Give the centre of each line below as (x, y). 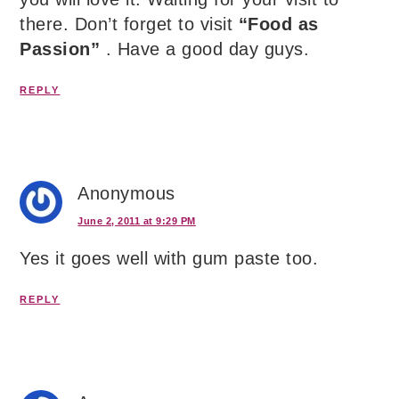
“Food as (278, 24)
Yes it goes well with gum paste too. (169, 258)
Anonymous (126, 193)
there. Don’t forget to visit (129, 24)
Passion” (60, 49)
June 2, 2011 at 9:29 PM (137, 220)
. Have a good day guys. (205, 49)
